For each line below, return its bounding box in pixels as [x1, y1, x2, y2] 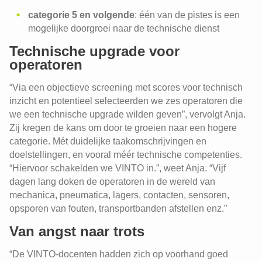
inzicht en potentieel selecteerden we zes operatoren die [9, 96, 243, 106]
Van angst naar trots [9, 223, 144, 239]
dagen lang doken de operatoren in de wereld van [9, 177, 215, 187]
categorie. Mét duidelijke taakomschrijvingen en [9, 136, 206, 146]
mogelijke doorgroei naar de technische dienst [28, 23, 219, 33]
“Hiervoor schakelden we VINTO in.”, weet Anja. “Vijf [9, 163, 226, 173]
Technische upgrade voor [9, 43, 180, 59]
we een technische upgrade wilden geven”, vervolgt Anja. [9, 109, 246, 119]
